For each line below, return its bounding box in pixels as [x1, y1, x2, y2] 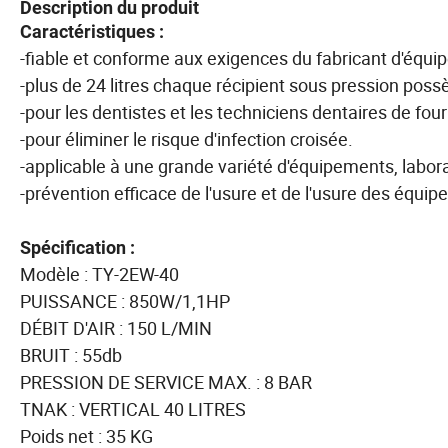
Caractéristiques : [20, 20, 172, 42]
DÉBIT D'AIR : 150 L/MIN [20, 315, 212, 340]
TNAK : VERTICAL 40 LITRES [20, 396, 246, 421]
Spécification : [20, 236, 135, 258]
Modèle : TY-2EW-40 [20, 261, 179, 286]
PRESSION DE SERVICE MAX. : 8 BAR [20, 369, 312, 394]
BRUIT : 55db [20, 342, 122, 367]
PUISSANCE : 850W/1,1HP [20, 288, 230, 313]
